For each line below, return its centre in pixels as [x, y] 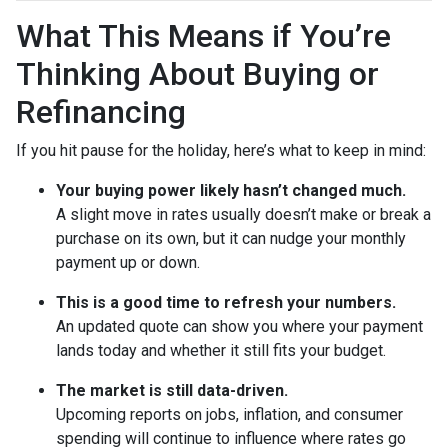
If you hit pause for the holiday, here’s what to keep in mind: [221, 150]
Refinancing [101, 111]
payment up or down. [128, 262]
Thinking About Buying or [197, 73]
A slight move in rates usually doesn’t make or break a [243, 214]
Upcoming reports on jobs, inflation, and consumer [229, 414]
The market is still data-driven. [172, 390]
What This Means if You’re [203, 35]
